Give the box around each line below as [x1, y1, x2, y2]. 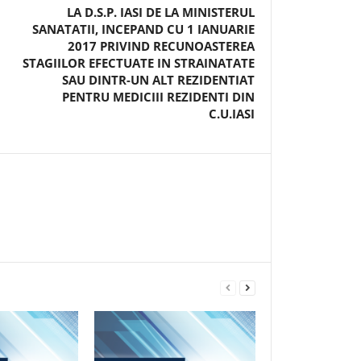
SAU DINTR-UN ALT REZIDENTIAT [62, 72, 255, 88]
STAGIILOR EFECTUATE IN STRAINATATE [23, 55, 255, 71]
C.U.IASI [209, 106, 255, 122]
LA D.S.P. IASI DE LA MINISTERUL [67, 4, 255, 20]
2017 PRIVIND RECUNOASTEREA [68, 38, 255, 54]
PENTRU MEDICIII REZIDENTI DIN [62, 89, 255, 105]
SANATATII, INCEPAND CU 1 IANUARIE [32, 21, 255, 37]
